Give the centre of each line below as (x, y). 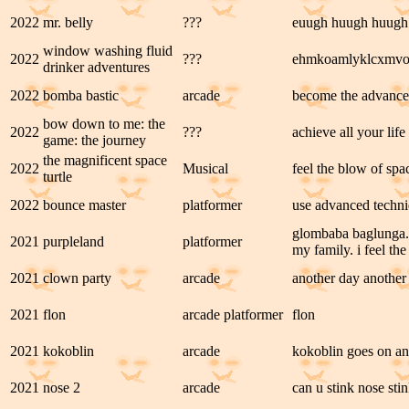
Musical (205, 168)
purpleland (73, 241)
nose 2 (62, 388)
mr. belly (68, 22)
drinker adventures (96, 67)
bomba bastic (81, 95)
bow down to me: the (104, 124)
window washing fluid (108, 51)
